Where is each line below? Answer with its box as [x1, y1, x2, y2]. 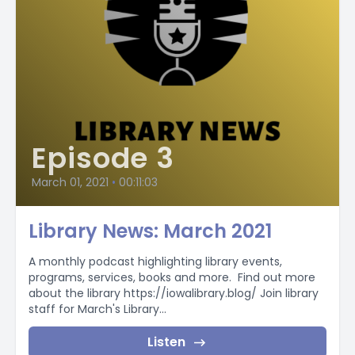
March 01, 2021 [32, 174, 109, 190]
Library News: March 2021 [29, 218, 272, 244]
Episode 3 [32, 138, 175, 178]
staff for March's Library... [29, 301, 166, 317]
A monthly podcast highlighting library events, [29, 254, 282, 269]
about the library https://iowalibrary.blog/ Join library [29, 285, 319, 301]
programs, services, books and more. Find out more [29, 269, 315, 285]
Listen [147, 333, 185, 351]
